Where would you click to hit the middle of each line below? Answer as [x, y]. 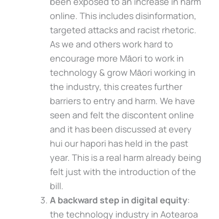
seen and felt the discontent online [122, 115]
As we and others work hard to [111, 44]
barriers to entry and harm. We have [122, 100]
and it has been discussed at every [120, 129]
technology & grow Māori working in [122, 72]
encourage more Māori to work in [117, 58]
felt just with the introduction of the [123, 171]
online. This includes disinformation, [123, 15]
